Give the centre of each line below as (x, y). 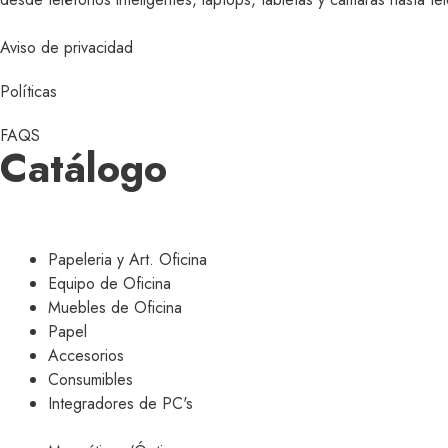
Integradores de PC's (120, 404)
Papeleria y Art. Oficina (127, 260)
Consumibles (90, 380)
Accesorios (86, 356)
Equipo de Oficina (109, 284)
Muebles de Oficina (115, 308)
